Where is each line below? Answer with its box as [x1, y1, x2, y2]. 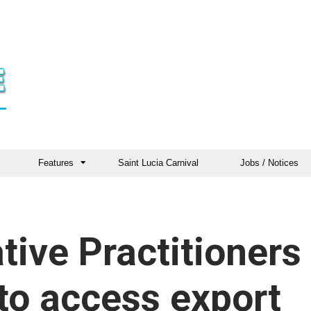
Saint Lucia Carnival [118, 158, 199, 168]
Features [38, 158, 74, 168]
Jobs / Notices [240, 158, 299, 168]
